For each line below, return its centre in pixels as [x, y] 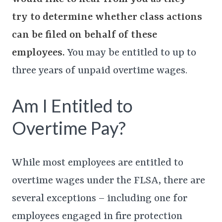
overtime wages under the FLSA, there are [109, 181]
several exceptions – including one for [100, 199]
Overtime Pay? [69, 128]
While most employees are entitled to [98, 163]
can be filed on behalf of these [84, 35]
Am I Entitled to [72, 106]
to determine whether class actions [116, 18]
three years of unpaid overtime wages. [100, 71]
